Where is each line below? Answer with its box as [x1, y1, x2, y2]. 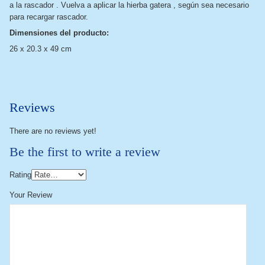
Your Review [9, 190, 52, 199]
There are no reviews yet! [9, 127, 96, 135]
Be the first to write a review [9, 144, 160, 159]
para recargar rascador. [9, 12, 88, 21]
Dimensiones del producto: [9, 28, 111, 37]
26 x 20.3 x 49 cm [9, 44, 72, 53]
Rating [9, 170, 31, 179]
